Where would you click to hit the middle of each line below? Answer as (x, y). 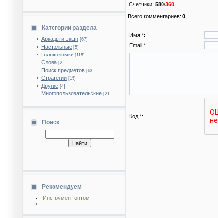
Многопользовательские (72, 93)
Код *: (136, 117)
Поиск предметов (63, 70)
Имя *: (137, 35)
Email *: (138, 45)
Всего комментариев (154, 16)
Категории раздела (69, 28)
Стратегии (54, 78)
